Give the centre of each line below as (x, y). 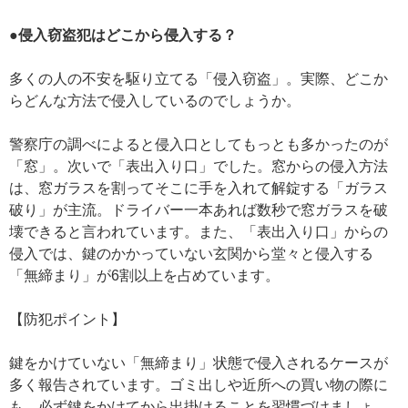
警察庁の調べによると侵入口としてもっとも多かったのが (199, 145)
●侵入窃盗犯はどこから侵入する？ (123, 36)
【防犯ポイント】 (67, 320)
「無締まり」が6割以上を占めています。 (144, 276)
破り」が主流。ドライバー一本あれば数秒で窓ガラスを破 (199, 210)
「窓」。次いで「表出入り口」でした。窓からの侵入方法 (199, 167)
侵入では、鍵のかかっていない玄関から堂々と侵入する (191, 254)
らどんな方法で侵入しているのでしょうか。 (155, 101)
